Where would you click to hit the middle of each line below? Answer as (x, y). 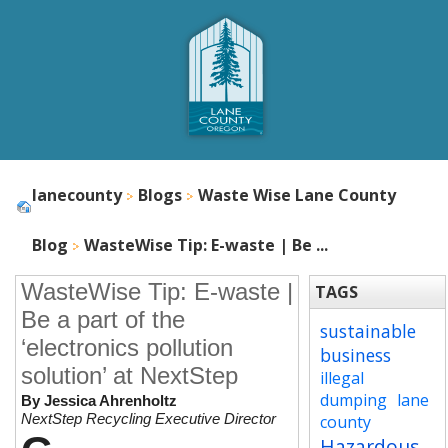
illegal (341, 378)
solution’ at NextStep (129, 375)
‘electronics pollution (127, 347)
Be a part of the (103, 319)
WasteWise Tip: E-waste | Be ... (206, 245)
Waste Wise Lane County (297, 195)
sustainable (367, 331)
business (355, 355)
